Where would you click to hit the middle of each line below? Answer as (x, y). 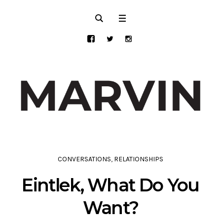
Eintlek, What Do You (110, 185)
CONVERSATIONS (84, 159)
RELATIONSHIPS (139, 159)
